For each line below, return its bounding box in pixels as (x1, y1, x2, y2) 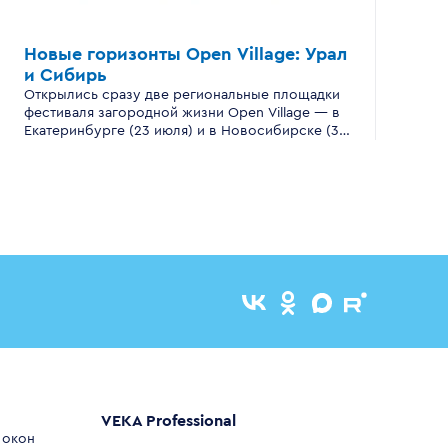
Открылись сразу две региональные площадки (24, 88, 340, 102)
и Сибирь (24, 66, 107, 84)
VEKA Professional (100, 413, 236, 429)
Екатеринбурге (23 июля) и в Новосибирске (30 (24, 124, 348, 138)
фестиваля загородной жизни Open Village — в (24, 106, 340, 120)
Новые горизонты (24, 45, 186, 63)
